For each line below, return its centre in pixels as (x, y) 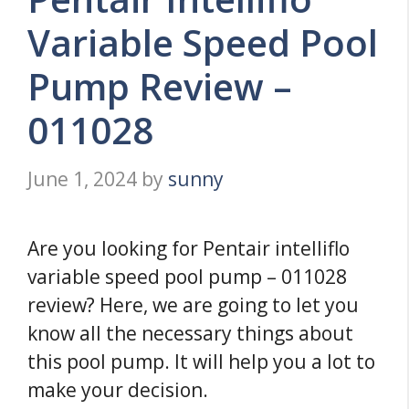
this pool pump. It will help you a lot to (201, 361)
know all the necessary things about (190, 333)
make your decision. (118, 389)
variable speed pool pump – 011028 (187, 276)
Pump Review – (160, 87)
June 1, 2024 (82, 178)
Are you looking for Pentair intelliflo (189, 248)
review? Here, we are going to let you (193, 304)
